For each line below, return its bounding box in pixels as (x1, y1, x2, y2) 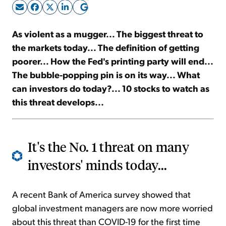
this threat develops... (12, 96, 104, 108)
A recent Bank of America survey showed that (12, 188, 191, 200)
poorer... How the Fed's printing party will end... (12, 55, 213, 67)
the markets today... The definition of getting (12, 41, 199, 53)
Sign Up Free (80, 22, 146, 37)
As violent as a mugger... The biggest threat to (12, 28, 203, 40)
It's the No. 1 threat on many (28, 138, 190, 155)
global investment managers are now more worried (12, 202, 213, 214)
